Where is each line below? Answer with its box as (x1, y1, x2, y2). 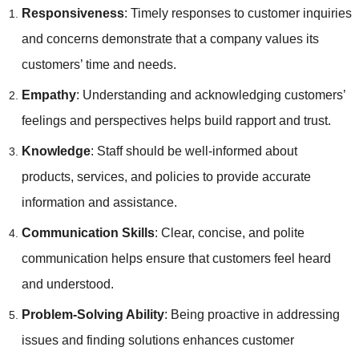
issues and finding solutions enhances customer (21, 333, 294, 347)
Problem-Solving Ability (21, 307, 164, 321)
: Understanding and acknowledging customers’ (75, 87, 345, 102)
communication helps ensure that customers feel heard (21, 251, 331, 265)
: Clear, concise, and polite (154, 225, 305, 240)
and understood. (21, 276, 114, 291)
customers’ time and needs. (21, 57, 176, 71)
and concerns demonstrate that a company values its (21, 31, 319, 46)
